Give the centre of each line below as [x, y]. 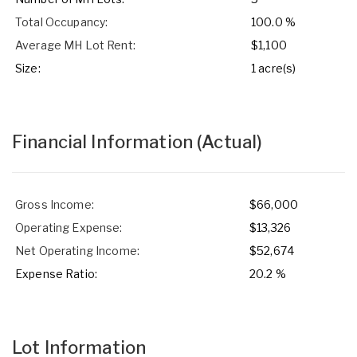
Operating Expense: [69, 227]
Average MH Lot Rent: [75, 45]
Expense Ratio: [56, 273]
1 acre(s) [274, 68]
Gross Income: [55, 204]
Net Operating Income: [77, 250]
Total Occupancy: [62, 22]
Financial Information [105, 141]
